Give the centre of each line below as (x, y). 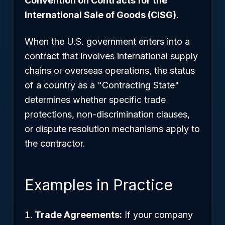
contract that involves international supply (111, 56)
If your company (157, 215)
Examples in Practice (99, 185)
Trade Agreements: (78, 215)
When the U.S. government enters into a (107, 41)
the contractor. (55, 143)
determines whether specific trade (95, 100)
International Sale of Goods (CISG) (100, 15)
